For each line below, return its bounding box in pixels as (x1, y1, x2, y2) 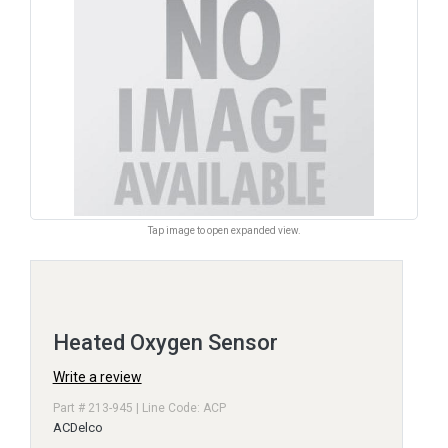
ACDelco (52, 420, 103, 436)
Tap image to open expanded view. (147, 225, 301, 237)
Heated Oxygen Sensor (52, 330, 278, 356)
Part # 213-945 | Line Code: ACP (52, 401, 226, 416)
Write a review (52, 369, 142, 386)
